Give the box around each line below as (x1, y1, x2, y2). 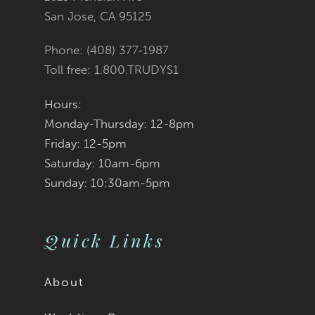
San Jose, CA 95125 (44, 9, 152, 23)
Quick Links (44, 228, 165, 252)
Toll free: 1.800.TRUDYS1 (44, 63, 179, 77)
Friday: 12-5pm (44, 136, 127, 150)
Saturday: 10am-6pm (44, 155, 161, 170)
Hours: (44, 96, 82, 111)
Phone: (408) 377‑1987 (44, 43, 169, 58)
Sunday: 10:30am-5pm (44, 175, 171, 190)
